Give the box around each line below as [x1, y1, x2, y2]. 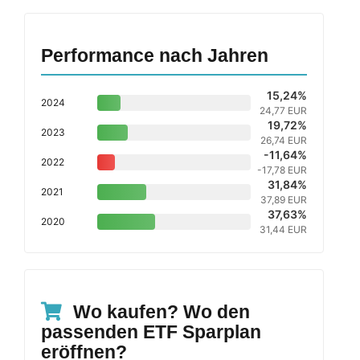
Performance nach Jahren [41, 45, 268, 66]
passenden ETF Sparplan [41, 321, 261, 342]
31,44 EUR [260, 223, 307, 235]
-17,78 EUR [257, 164, 307, 176]
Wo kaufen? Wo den [68, 301, 250, 322]
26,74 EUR [260, 134, 307, 146]
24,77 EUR [260, 104, 307, 117]
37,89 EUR [260, 194, 307, 206]
